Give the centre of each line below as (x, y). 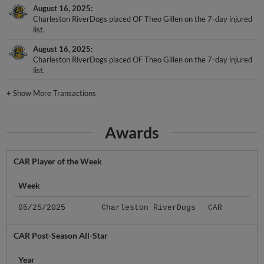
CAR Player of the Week (57, 161)
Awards (132, 132)
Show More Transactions (55, 93)
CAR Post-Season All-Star (60, 236)
